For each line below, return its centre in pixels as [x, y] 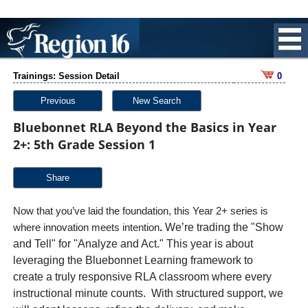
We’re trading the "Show [223, 227]
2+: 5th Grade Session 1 [84, 144]
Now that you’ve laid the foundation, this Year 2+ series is [141, 211]
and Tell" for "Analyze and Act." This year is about [133, 244]
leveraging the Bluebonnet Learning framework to [133, 260]
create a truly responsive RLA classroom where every [142, 277]
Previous [58, 101]
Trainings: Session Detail [66, 76]
